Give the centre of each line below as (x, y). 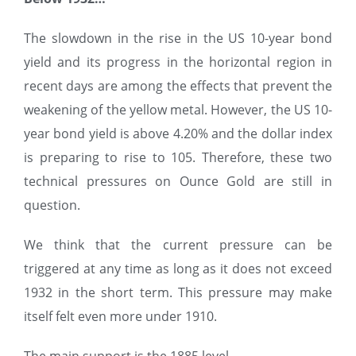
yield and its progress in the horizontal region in (178, 62)
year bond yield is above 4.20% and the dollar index (178, 134)
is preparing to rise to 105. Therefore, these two (178, 158)
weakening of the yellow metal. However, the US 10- (178, 110)
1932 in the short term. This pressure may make (178, 293)
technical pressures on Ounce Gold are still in (178, 182)
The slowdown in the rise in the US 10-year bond (178, 39)
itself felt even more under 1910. (120, 317)
